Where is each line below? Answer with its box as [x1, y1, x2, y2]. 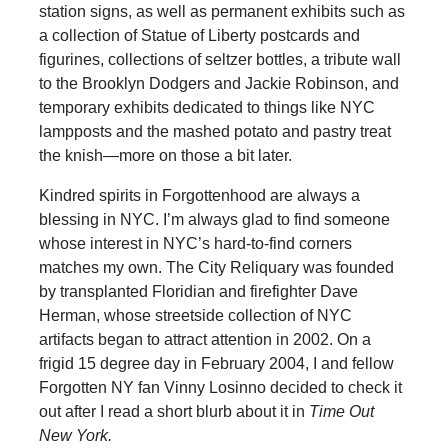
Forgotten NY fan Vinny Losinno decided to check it [38, 378, 402, 396]
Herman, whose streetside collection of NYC [38, 306, 352, 324]
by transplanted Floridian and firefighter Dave [38, 282, 358, 300]
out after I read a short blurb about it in [38, 402, 309, 420]
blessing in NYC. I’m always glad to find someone [38, 210, 390, 228]
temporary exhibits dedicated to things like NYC [38, 98, 375, 116]
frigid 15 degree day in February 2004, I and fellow [38, 354, 394, 372]
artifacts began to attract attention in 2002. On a [38, 330, 371, 348]
